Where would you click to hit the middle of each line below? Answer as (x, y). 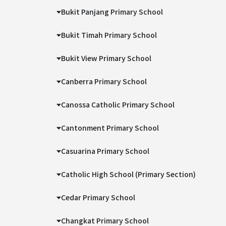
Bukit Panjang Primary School (112, 12)
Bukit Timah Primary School (109, 35)
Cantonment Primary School (110, 128)
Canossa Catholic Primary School (118, 104)
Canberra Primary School (104, 81)
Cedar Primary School (98, 197)
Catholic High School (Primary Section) (129, 174)
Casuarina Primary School (105, 151)
